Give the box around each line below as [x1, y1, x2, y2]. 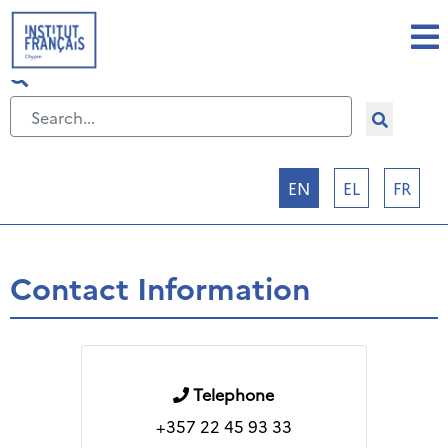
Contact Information [10, 266, 310, 308]
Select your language [24, 176, 183, 198]
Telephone [193, 383, 275, 405]
